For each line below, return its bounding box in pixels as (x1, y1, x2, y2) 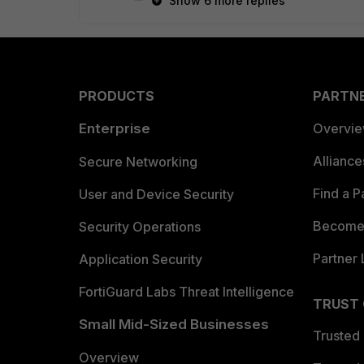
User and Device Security (79, 186, 234, 203)
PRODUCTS (79, 88, 154, 105)
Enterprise (79, 120, 150, 137)
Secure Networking (79, 154, 197, 171)
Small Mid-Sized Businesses (79, 316, 269, 333)
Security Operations (79, 219, 201, 236)
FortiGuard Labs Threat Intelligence (79, 284, 294, 301)
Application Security (79, 251, 202, 268)
